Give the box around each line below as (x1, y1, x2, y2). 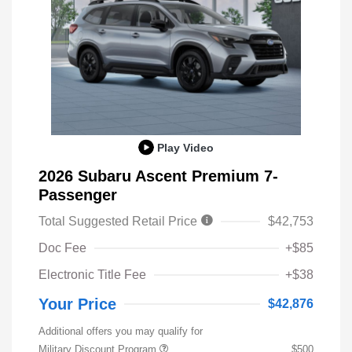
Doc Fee (38, 240, 86, 255)
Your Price (38, 295, 116, 313)
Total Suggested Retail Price (38, 214, 200, 228)
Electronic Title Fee (38, 267, 146, 281)
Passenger (38, 185, 117, 203)
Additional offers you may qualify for (38, 324, 203, 337)
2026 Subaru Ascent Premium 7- (38, 167, 278, 185)
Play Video (157, 141, 214, 154)
